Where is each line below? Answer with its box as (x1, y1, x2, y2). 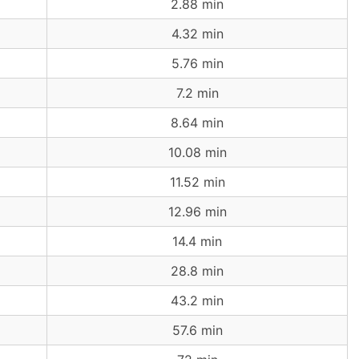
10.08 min (167, 144, 227, 160)
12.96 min (167, 204, 227, 220)
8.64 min (171, 115, 224, 131)
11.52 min (169, 174, 225, 190)
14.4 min (172, 233, 222, 249)
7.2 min (175, 85, 219, 101)
